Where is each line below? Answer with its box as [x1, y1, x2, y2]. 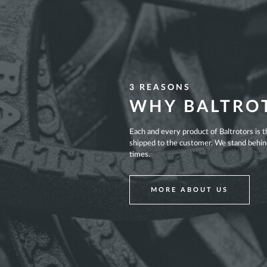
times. [129, 151, 150, 159]
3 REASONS [129, 83, 191, 92]
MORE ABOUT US [151, 187, 228, 194]
